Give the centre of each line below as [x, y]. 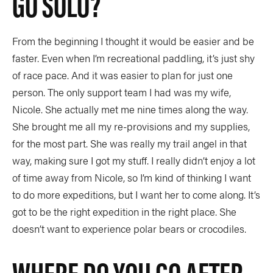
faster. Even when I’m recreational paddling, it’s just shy [133, 58]
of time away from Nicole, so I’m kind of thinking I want [132, 178]
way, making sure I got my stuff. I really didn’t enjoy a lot [134, 161]
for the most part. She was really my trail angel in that [129, 144]
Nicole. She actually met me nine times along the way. [130, 109]
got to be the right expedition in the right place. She [124, 212]
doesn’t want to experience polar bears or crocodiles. [129, 229]
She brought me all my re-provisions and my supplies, [131, 126]
